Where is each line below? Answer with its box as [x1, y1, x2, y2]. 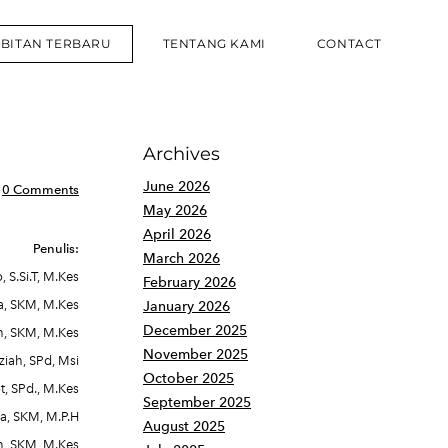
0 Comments [2, 182, 79, 197]
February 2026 [143, 274, 236, 291]
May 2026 [143, 202, 207, 219]
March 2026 [143, 250, 220, 267]
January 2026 [143, 298, 230, 315]
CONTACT [316, 36, 382, 51]
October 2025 [143, 370, 234, 387]
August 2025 [143, 418, 225, 435]
